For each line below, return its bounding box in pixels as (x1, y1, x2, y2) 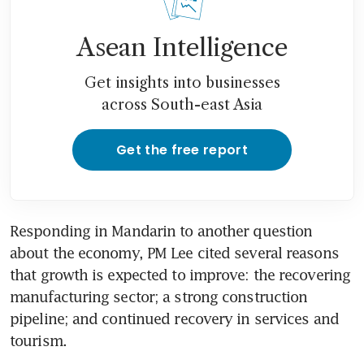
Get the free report (115, 140, 249, 159)
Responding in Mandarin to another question (10, 221, 313, 240)
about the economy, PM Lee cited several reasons (10, 243, 339, 262)
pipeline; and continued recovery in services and (10, 309, 339, 327)
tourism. (10, 331, 67, 349)
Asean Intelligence (76, 32, 288, 63)
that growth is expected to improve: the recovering (10, 265, 351, 284)
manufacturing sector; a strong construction (10, 287, 308, 305)
